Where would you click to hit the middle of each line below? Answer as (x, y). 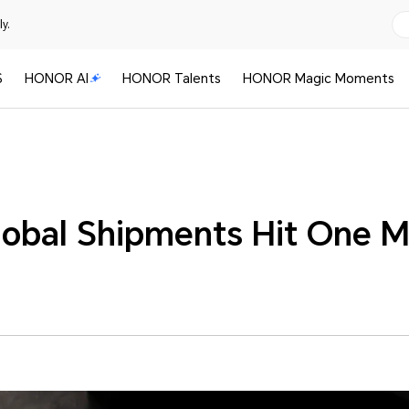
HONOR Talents (172, 79)
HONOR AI (56, 79)
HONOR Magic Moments (318, 79)
